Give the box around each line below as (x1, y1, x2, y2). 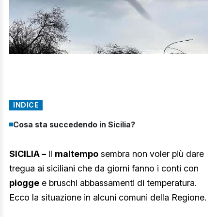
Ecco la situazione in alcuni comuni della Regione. (9, 192, 206, 202)
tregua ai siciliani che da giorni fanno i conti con (9, 163, 199, 173)
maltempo (55, 148, 98, 159)
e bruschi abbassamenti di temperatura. (39, 177, 197, 188)
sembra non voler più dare (98, 148, 204, 159)
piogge (9, 177, 39, 188)
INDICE (13, 100, 39, 109)
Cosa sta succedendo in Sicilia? (13, 119, 135, 129)
